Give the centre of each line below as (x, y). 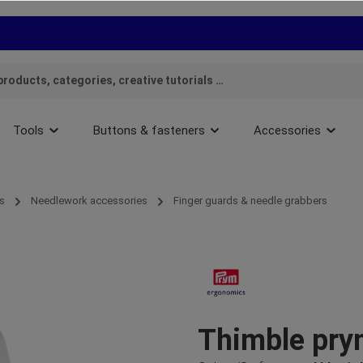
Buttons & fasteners (149, 130)
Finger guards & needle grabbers (250, 201)
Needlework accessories (89, 201)
